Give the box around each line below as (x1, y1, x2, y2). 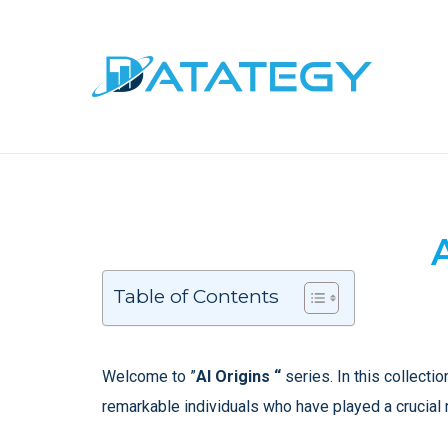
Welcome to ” (102, 367, 196, 386)
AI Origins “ (196, 367, 281, 386)
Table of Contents (113, 284, 279, 309)
